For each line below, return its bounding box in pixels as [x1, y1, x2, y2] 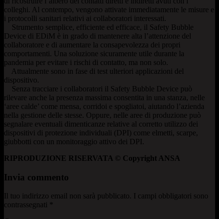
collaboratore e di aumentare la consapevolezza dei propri [4, 40, 180, 49]
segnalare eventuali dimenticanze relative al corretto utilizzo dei [4, 119, 198, 128]
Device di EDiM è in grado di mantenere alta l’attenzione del [4, 31, 191, 40]
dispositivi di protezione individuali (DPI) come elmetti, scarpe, [4, 128, 198, 137]
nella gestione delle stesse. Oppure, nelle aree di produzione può [4, 110, 201, 119]
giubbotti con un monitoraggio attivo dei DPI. [4, 137, 144, 146]
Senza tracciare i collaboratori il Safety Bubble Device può [4, 84, 192, 93]
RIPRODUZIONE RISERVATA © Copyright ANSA [4, 153, 180, 162]
